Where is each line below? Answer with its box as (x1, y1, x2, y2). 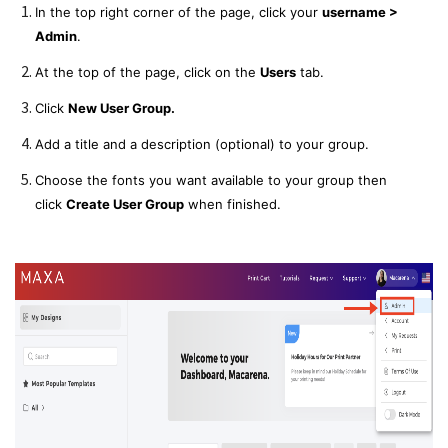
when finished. (184, 196, 285, 212)
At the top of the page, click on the (35, 64, 260, 80)
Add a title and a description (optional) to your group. (35, 136, 373, 152)
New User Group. (68, 100, 175, 116)
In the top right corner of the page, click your (35, 4, 322, 20)
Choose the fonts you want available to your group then (35, 172, 387, 188)
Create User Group (66, 196, 184, 212)
